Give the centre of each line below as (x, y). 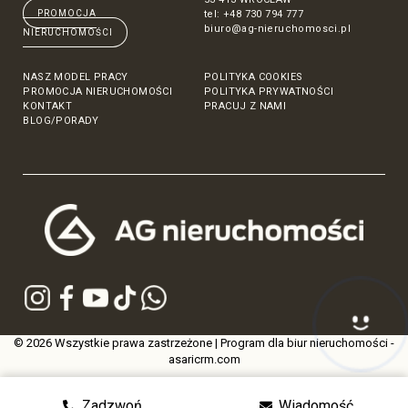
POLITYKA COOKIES (254, 77)
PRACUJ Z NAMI (245, 107)
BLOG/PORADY (61, 121)
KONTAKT (48, 107)
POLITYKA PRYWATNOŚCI (269, 92)
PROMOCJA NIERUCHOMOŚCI (98, 92)
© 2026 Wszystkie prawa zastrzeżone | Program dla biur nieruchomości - (204, 343)
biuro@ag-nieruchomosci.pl (277, 29)
